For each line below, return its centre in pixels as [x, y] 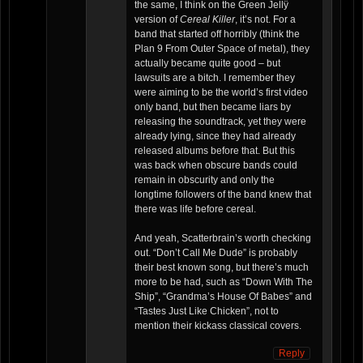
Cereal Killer [207, 20]
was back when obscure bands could [216, 166]
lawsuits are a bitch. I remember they [215, 78]
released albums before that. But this [215, 151]
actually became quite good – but [207, 64]
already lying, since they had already [215, 137]
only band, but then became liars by [213, 107]
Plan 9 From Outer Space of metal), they [222, 49]
